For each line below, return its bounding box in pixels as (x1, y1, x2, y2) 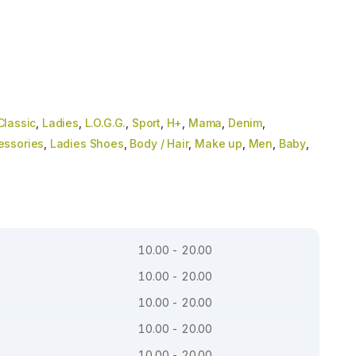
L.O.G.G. (84, 116, 126, 130)
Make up (195, 137, 242, 151)
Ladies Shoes (49, 137, 124, 151)
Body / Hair (130, 137, 189, 151)
